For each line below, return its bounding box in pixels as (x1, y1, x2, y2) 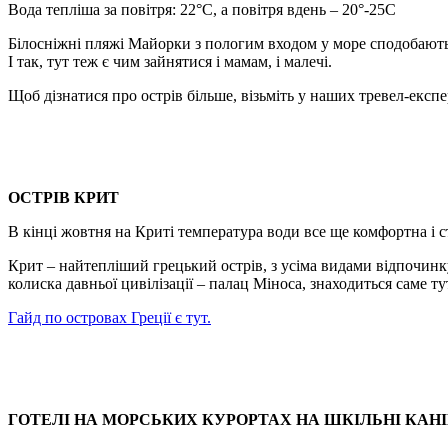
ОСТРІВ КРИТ (8, 189, 119, 206)
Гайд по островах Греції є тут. (8, 309, 211, 326)
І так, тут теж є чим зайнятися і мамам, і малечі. (8, 53, 332, 70)
